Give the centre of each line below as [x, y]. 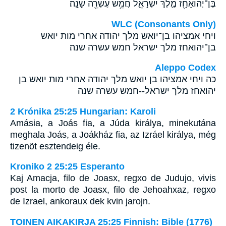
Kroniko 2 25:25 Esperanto [67, 167]
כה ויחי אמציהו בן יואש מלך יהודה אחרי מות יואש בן [117, 79]
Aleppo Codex [185, 68]
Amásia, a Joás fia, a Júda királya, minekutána [113, 123]
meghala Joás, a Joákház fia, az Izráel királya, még [113, 134]
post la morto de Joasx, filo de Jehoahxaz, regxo [113, 190]
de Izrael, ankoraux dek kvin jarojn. [80, 202]
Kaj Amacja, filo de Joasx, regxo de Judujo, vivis [113, 178]
